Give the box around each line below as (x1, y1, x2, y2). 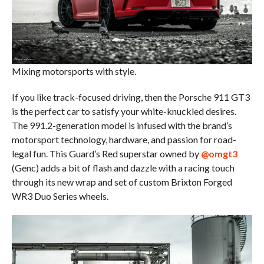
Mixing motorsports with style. (11, 65, 136, 77)
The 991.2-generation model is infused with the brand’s (11, 120, 232, 131)
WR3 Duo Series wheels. (11, 190, 108, 202)
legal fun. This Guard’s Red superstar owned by (11, 148, 201, 160)
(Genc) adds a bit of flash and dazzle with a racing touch (11, 162, 235, 174)
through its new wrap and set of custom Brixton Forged (11, 176, 232, 188)
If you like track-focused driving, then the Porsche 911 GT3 (11, 91, 250, 103)
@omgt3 (200, 148, 237, 160)
